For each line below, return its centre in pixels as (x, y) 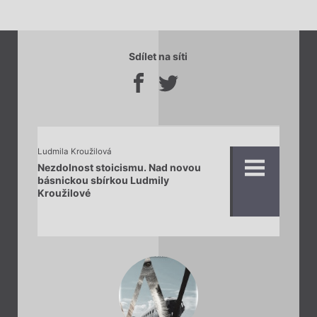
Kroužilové (64, 192)
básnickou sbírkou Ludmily (103, 180)
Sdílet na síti (158, 57)
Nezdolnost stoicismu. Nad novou (119, 167)
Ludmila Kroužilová (74, 152)
